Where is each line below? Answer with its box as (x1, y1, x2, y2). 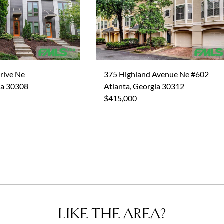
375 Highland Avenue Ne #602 (104, 69, 209, 79)
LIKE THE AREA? (58, 206, 166, 221)
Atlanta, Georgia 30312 (104, 81, 184, 91)
